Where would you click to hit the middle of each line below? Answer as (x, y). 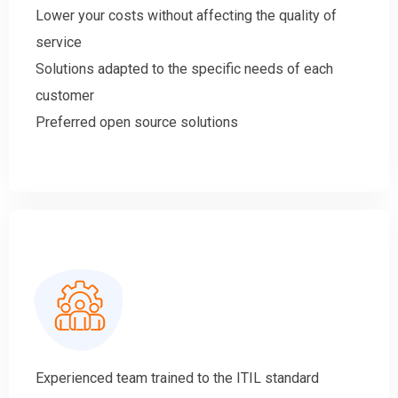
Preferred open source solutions (137, 123)
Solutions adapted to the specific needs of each (184, 69)
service (59, 43)
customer (65, 96)
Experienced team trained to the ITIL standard (177, 378)
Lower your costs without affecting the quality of (186, 16)
